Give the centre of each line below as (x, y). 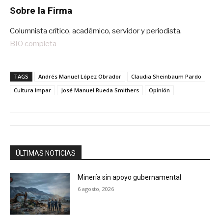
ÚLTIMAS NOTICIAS (46, 153)
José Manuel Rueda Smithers (100, 90)
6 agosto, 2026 (96, 189)
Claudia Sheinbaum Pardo (166, 76)
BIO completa (33, 43)
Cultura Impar (32, 90)
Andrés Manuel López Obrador (80, 76)
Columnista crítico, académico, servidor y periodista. (96, 31)
